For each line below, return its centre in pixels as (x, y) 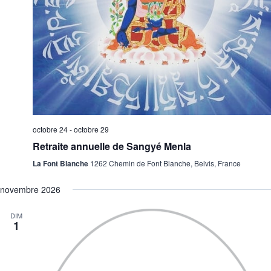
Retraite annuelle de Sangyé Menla (112, 146)
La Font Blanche (61, 164)
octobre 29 (91, 129)
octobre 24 (50, 129)
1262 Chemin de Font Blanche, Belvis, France (165, 163)
